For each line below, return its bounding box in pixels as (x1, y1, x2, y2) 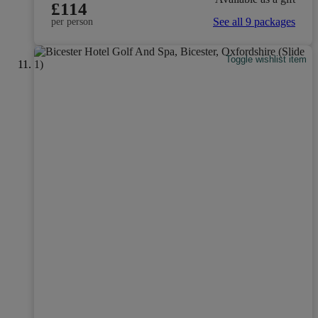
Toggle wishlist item (226, 54, 307, 65)
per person (51, 16, 93, 27)
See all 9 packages (213, 15, 295, 28)
